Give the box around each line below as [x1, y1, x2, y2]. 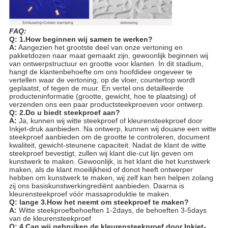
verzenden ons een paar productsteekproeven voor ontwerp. [9, 100, 205, 108]
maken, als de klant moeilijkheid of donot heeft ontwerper [9, 165, 193, 174]
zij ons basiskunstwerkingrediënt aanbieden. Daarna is [9, 181, 184, 190]
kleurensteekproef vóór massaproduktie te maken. [9, 189, 171, 198]
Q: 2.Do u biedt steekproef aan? [9, 108, 120, 117]
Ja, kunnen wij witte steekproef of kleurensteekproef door [18, 116, 203, 125]
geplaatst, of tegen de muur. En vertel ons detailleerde [9, 83, 184, 92]
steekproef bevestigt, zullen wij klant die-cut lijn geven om [9, 149, 193, 157]
